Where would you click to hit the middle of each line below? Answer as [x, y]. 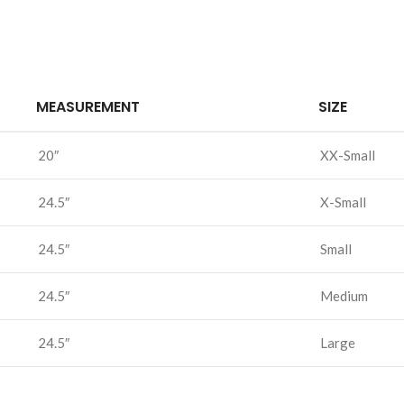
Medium [344, 296]
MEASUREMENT [88, 107]
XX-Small [348, 155]
